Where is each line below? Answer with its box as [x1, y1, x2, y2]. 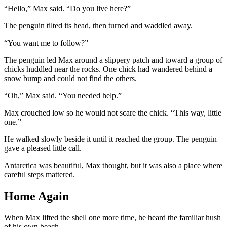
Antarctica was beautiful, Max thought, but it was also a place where [4, 161, 222, 170]
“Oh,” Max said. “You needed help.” [4, 91, 122, 100]
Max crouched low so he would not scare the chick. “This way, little [4, 108, 221, 118]
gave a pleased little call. [4, 144, 82, 153]
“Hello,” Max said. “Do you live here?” [4, 4, 131, 13]
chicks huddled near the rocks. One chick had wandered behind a [4, 65, 212, 74]
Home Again [4, 189, 69, 203]
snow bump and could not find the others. [4, 74, 137, 83]
